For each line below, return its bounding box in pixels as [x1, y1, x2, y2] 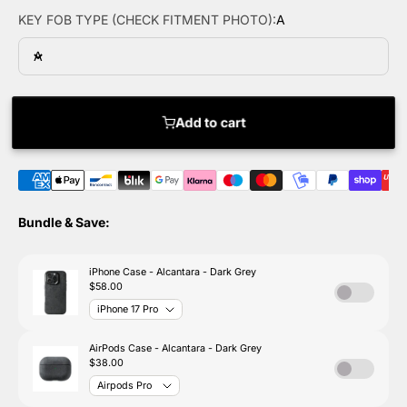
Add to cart [175, 114, 244, 131]
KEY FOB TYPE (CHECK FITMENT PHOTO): [18, 12, 276, 27]
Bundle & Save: [18, 214, 110, 230]
